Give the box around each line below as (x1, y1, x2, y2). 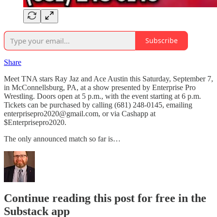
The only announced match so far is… (4, 134, 121, 143)
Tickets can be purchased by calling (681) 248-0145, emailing (4, 100, 192, 109)
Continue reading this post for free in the (4, 191, 206, 204)
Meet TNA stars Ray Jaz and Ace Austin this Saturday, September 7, (4, 74, 213, 83)
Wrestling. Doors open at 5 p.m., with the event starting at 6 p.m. (4, 92, 201, 100)
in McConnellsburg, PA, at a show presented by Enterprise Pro (4, 83, 196, 92)
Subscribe (145, 36, 178, 46)
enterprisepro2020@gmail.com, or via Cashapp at (4, 109, 155, 118)
